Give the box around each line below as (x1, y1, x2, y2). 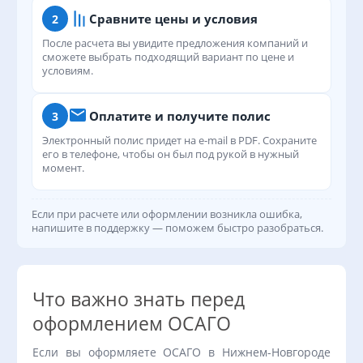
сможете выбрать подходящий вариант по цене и (42, 49, 294, 64)
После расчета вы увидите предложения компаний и (42, 36, 308, 50)
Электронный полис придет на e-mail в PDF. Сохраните (42, 133, 317, 147)
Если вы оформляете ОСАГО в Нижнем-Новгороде (32, 344, 331, 360)
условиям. (42, 63, 93, 78)
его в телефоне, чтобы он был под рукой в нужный (42, 147, 299, 161)
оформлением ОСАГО (32, 311, 231, 336)
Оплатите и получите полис (89, 108, 271, 124)
